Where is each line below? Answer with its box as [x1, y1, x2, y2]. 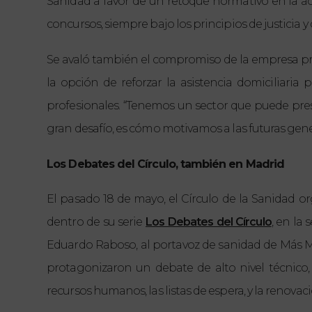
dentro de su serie [47, 215, 146, 228]
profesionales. [47, 99, 120, 112]
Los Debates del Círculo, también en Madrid [47, 157, 285, 171]
